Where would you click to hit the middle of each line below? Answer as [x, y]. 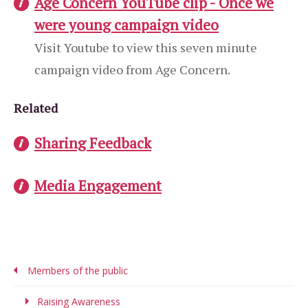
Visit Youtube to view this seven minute [146, 47]
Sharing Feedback [93, 143]
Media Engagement [98, 186]
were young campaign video [126, 25]
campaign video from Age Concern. [132, 69]
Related [36, 108]
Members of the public [78, 271]
